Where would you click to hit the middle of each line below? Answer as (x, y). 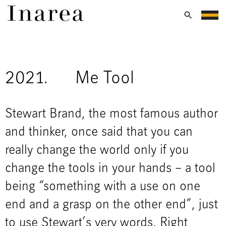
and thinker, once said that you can (99, 132)
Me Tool (104, 79)
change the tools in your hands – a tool (110, 169)
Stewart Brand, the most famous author (111, 114)
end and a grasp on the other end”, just (111, 205)
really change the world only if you (97, 151)
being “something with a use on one (103, 187)
